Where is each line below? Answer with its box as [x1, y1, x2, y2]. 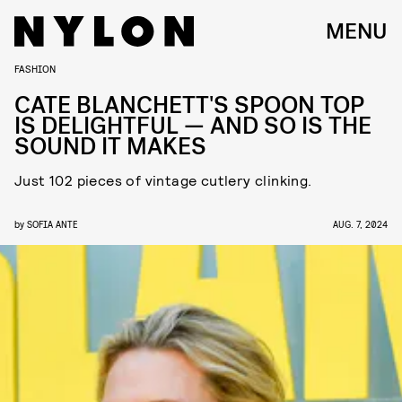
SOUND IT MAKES [14, 131, 206, 162]
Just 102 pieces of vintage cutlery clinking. [14, 171, 312, 188]
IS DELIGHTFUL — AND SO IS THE [14, 110, 371, 142]
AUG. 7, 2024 [333, 218, 388, 230]
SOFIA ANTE [27, 218, 77, 230]
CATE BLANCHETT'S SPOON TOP [14, 90, 364, 121]
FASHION [14, 62, 56, 74]
